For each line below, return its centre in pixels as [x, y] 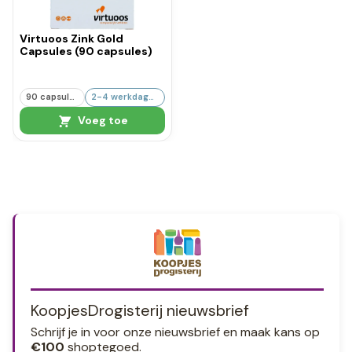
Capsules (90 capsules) [86, 51]
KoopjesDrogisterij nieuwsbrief [140, 310]
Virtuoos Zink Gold [71, 39]
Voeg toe [102, 120]
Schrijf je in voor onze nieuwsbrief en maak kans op [175, 332]
